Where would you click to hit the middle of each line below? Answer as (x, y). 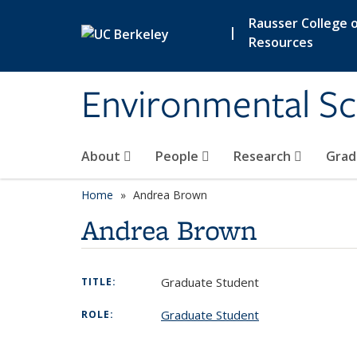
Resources (281, 43)
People (178, 156)
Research (264, 156)
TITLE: (100, 282)
